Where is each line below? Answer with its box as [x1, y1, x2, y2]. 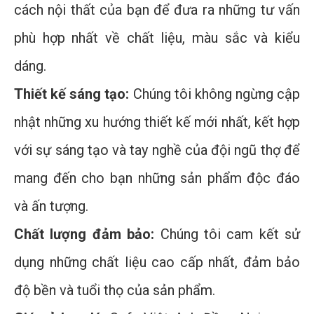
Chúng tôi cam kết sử [154, 226, 300, 243]
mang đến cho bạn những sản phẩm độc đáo [14, 170, 300, 187]
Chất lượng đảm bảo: [14, 226, 155, 243]
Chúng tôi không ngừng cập [129, 86, 300, 103]
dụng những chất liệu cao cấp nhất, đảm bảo [14, 254, 300, 271]
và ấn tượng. [14, 198, 88, 215]
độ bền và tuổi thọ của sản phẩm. [14, 282, 215, 299]
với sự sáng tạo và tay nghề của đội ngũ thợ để [14, 142, 300, 159]
